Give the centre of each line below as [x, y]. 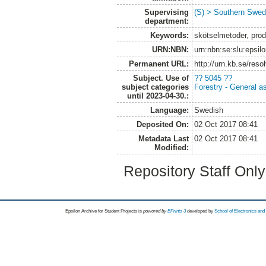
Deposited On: [162, 124]
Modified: [171, 147]
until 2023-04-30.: [158, 96]
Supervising [166, 12]
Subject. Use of [161, 78]
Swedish [209, 110]
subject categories [155, 87]
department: [167, 21]
